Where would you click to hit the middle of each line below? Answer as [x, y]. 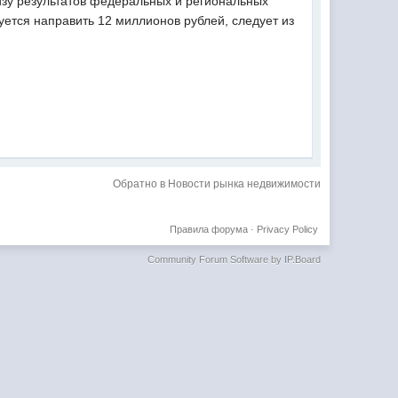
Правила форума [208, 229]
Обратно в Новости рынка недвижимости [216, 184]
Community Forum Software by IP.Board [234, 259]
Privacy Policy [287, 229]
